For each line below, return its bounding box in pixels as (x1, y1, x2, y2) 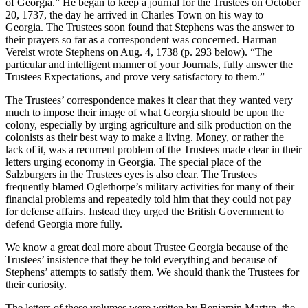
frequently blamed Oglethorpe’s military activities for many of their (5, 181, 294, 193)
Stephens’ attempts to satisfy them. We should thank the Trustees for (5, 266, 299, 278)
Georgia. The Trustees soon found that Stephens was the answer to (5, 21, 294, 34)
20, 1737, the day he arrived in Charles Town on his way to (5, 9, 263, 21)
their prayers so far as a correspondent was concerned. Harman (5, 34, 277, 46)
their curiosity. (5, 278, 67, 291)
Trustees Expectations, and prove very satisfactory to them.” (5, 71, 265, 83)
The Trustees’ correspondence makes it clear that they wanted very (5, 94, 293, 107)
